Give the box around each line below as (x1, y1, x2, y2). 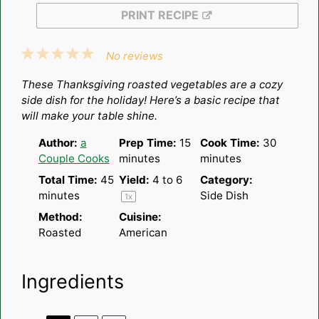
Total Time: (38, 173, 98, 187)
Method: (38, 210, 83, 224)
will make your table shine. (21, 109, 157, 123)
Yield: (119, 173, 150, 187)
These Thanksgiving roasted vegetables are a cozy (21, 78, 283, 92)
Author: (38, 136, 78, 150)
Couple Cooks (38, 152, 110, 166)
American (119, 226, 167, 240)
